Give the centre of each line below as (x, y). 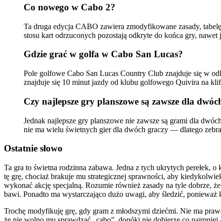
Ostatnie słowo (33, 148)
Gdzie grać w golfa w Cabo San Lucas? (103, 54)
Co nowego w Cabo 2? (70, 7)
